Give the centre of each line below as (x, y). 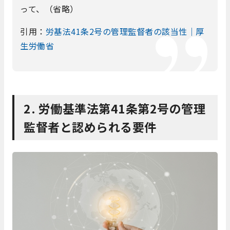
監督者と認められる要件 (90, 127)
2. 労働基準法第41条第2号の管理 (114, 108)
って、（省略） (49, 8)
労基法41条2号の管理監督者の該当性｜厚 (125, 31)
